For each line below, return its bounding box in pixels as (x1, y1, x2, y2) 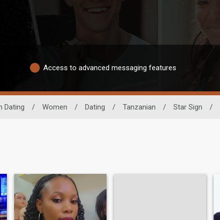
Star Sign (173, 102, 202, 111)
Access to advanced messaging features (43, 63, 176, 72)
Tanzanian (122, 102, 156, 111)
